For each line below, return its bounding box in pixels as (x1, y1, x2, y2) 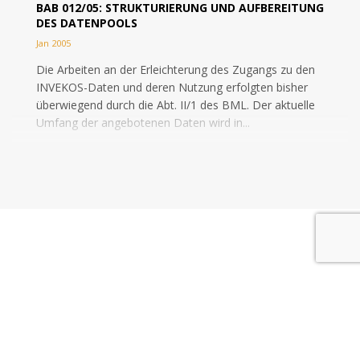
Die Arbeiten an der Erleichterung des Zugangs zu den (36, 62, 315, 77)
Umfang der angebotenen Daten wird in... (36, 115, 250, 130)
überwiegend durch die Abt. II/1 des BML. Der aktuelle (36, 97, 315, 112)
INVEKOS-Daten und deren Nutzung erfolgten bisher (36, 80, 308, 95)
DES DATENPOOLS (36, 15, 137, 31)
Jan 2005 (36, 37, 71, 49)
